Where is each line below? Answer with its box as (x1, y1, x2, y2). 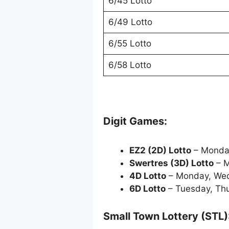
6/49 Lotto (108, 16, 152, 27)
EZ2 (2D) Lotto (129, 145, 191, 156)
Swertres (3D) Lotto (129, 158, 214, 169)
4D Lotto (129, 171, 166, 181)
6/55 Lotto (108, 38, 151, 49)
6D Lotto (129, 184, 166, 194)
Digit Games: (103, 115, 167, 128)
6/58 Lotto (108, 59, 151, 70)
